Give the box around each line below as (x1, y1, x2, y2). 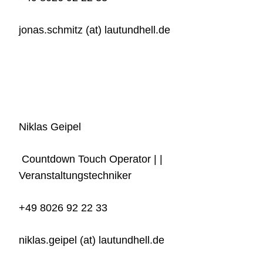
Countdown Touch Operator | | (19, 153, 163, 166)
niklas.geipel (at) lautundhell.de (19, 234, 164, 247)
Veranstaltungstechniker (19, 170, 131, 182)
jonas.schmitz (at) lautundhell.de (19, 24, 170, 36)
